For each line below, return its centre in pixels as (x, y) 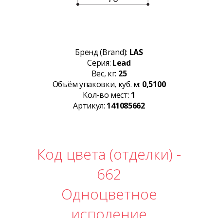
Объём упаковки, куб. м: (97, 84)
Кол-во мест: (107, 95)
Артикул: (90, 106)
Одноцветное (109, 194)
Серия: (100, 63)
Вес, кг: (105, 74)
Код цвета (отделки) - (109, 154)
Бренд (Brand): (102, 52)
